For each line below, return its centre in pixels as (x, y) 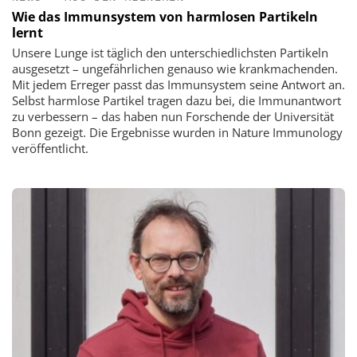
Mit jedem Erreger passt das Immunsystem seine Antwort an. (178, 84)
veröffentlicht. (50, 148)
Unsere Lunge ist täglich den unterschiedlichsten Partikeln (170, 52)
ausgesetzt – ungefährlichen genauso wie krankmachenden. (175, 68)
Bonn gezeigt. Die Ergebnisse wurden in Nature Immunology (177, 132)
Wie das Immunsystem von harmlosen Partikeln (165, 16)
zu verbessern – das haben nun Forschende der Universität (173, 116)
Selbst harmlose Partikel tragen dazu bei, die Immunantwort (177, 100)
